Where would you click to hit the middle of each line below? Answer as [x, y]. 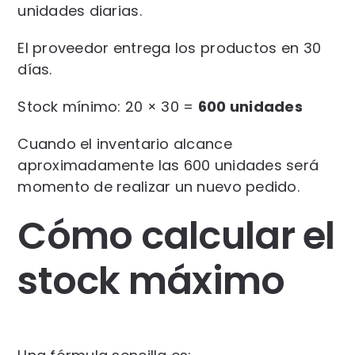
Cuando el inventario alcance [125, 143]
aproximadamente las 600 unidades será [168, 165]
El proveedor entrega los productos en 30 [170, 48]
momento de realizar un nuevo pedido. [158, 186]
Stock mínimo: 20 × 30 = [108, 106]
